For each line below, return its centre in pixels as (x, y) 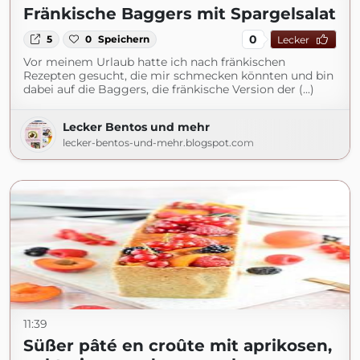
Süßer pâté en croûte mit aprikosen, (178, 346)
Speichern (124, 39)
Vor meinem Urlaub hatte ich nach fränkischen (154, 62)
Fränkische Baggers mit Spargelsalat (180, 14)
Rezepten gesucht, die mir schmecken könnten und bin (178, 76)
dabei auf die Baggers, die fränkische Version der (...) (169, 89)
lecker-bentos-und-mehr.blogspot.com (158, 143)
